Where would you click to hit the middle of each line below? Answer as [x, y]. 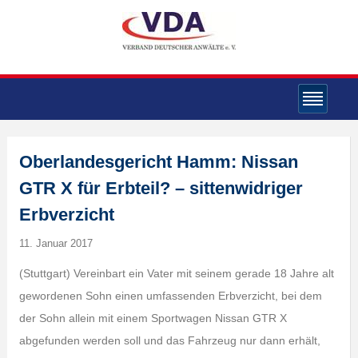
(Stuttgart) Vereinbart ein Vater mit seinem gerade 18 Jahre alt [176, 273]
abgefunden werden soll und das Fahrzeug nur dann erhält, [169, 340]
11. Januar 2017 [56, 243]
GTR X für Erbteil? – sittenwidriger [161, 188]
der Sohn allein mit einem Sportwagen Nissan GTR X [153, 318]
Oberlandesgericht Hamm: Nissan [158, 162]
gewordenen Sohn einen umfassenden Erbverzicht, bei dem [170, 296]
